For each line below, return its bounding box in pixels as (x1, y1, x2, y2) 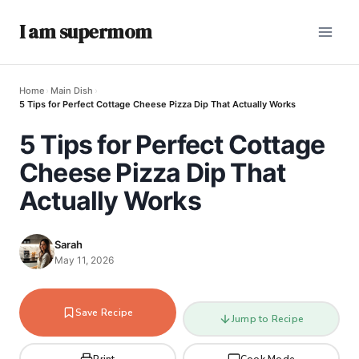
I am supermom (19, 18, 152, 45)
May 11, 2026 (54, 253, 114, 266)
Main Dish (50, 85, 93, 96)
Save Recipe (75, 306, 134, 319)
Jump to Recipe (231, 313, 305, 325)
